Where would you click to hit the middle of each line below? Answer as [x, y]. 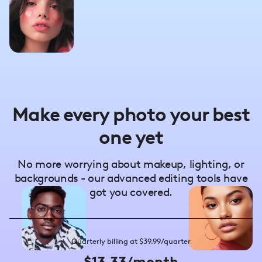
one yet [131, 137]
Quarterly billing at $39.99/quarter [131, 242]
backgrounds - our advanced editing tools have [131, 178]
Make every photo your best [131, 114]
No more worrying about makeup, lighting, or [131, 164]
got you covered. [131, 192]
